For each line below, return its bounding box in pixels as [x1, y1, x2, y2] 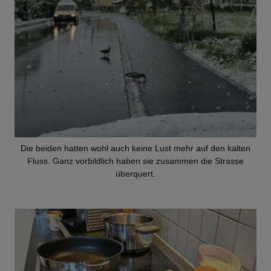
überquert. [116, 168, 155, 178]
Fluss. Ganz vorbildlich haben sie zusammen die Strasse [27, 155, 244, 166]
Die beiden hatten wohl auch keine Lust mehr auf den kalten [21, 143, 250, 153]
